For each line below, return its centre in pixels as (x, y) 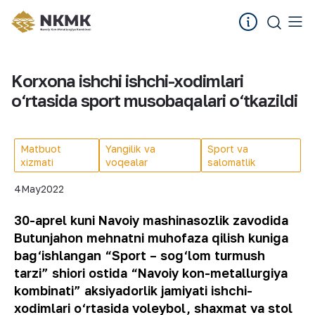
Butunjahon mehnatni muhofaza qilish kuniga (151, 238)
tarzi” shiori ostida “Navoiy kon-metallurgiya (151, 273)
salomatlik (232, 162)
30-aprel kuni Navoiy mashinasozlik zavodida (151, 220)
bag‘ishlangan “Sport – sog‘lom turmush (140, 255)
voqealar (126, 162)
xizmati (37, 162)
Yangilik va (130, 149)
